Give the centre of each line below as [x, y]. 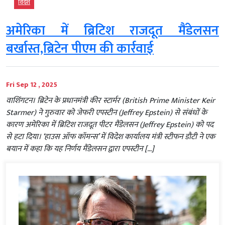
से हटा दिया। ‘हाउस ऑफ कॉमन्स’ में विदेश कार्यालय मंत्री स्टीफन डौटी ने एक [110, 137]
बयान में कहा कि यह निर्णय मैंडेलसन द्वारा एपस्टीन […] [80, 149]
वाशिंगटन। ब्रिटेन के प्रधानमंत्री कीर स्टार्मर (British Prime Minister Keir [110, 100]
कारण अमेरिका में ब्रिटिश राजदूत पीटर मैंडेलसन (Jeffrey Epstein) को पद [110, 125]
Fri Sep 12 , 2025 [32, 84]
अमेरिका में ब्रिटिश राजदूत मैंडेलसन [113, 31]
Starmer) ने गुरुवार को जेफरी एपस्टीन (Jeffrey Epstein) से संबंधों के [106, 113]
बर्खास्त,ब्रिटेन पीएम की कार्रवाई [80, 49]
